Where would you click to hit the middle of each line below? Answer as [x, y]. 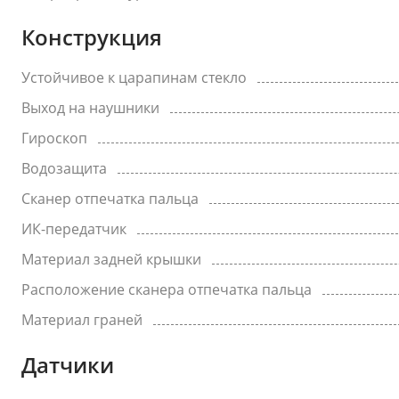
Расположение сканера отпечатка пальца [167, 289]
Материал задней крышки [111, 259]
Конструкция [92, 37]
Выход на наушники [90, 108]
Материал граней [82, 320]
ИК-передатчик [74, 229]
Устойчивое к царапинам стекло [134, 77]
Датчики [68, 365]
